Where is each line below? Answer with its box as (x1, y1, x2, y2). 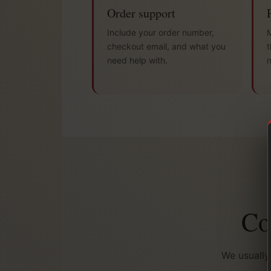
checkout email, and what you (107, 41, 226, 52)
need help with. (107, 55, 168, 66)
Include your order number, (107, 27, 214, 38)
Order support (107, 5, 175, 22)
